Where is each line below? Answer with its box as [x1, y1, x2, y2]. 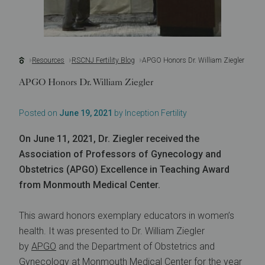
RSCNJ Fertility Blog [72, 56, 135, 64]
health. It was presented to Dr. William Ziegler [19, 225, 205, 237]
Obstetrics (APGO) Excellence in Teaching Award [19, 164, 230, 175]
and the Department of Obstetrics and [56, 241, 215, 252]
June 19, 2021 [59, 108, 112, 118]
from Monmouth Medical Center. [19, 179, 160, 190]
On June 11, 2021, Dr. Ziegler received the [19, 133, 199, 144]
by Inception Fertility [112, 108, 187, 118]
